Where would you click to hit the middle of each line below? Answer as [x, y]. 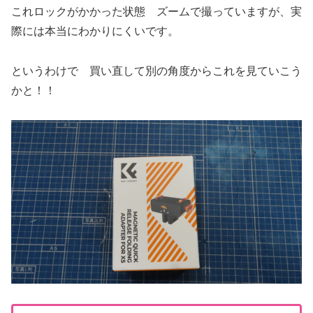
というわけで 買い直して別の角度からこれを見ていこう [156, 71]
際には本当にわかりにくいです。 [95, 31]
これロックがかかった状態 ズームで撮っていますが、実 [156, 11]
